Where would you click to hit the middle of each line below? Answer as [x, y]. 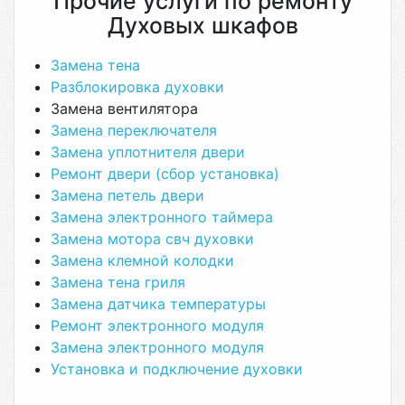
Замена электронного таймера [162, 217]
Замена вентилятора [124, 108]
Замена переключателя [134, 130]
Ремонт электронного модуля [157, 325]
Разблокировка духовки [137, 87]
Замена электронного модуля [157, 347]
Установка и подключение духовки [177, 369]
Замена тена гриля [118, 282]
